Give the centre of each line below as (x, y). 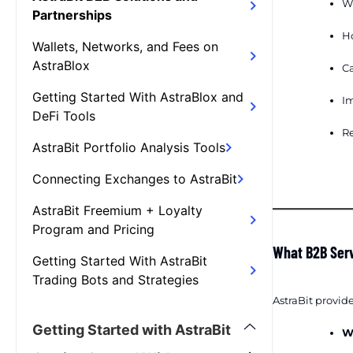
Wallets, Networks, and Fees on (125, 46)
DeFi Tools (64, 115)
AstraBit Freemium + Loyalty (117, 210)
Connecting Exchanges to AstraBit (135, 178)
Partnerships (72, 15)
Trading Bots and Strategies (115, 279)
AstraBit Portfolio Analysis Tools (129, 147)
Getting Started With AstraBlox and (138, 97)
